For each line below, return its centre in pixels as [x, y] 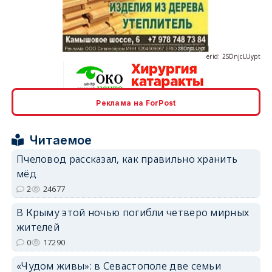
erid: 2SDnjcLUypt [233, 24]
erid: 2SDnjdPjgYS [234, 200]
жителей [38, 227]
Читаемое [61, 140]
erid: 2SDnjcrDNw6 [232, 112]
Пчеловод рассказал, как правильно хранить [127, 159]
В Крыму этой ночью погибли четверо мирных [133, 212]
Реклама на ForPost [136, 103]
